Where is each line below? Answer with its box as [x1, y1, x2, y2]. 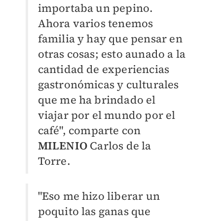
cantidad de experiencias [37, 62, 170, 76]
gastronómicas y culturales [37, 77, 179, 92]
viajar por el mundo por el [37, 108, 176, 122]
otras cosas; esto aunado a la [37, 46, 186, 61]
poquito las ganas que [37, 204, 151, 219]
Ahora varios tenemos [37, 16, 153, 31]
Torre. [37, 153, 73, 168]
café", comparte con [37, 123, 141, 138]
